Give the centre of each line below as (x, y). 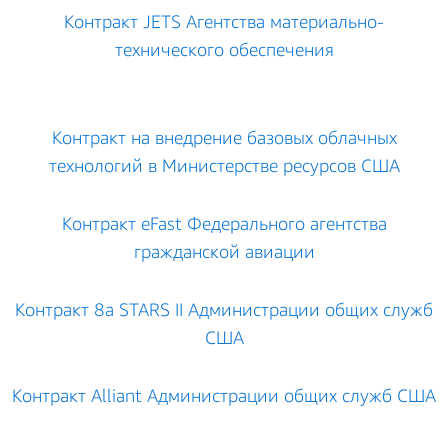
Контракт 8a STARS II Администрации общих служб (224, 309)
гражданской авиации (224, 251)
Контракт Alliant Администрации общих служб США (224, 395)
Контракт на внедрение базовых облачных (224, 137)
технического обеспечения (224, 49)
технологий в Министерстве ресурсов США (224, 165)
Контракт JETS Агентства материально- (224, 21)
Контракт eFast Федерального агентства (224, 223)
